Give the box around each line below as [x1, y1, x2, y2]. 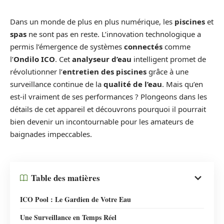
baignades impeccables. [10, 129, 92, 139]
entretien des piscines [62, 66, 146, 76]
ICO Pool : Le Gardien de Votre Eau [20, 193, 131, 204]
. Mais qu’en [162, 79, 203, 89]
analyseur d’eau [72, 54, 131, 64]
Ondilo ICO [13, 54, 55, 64]
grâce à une [146, 66, 188, 76]
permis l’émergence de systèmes [10, 41, 124, 51]
